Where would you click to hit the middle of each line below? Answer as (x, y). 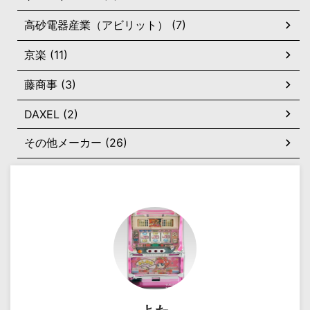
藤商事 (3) (50, 84)
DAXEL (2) (51, 114)
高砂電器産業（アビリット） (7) (105, 25)
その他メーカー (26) (76, 142)
